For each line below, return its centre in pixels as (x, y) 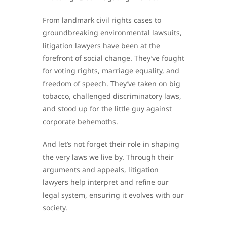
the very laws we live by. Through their (108, 157)
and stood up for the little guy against (107, 109)
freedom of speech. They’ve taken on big (111, 84)
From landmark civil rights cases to (102, 20)
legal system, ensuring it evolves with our (113, 195)
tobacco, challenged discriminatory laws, (112, 96)
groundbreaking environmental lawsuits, (112, 33)
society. (55, 208)
